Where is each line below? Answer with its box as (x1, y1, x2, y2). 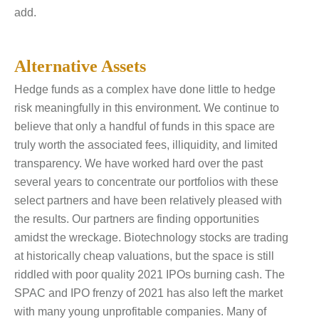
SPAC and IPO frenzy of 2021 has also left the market (14, 286, 283, 299)
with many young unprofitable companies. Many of (14, 305, 266, 318)
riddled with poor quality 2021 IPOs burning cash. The (14, 268, 285, 281)
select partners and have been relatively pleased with (14, 194, 282, 206)
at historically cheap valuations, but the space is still (14, 249, 274, 262)
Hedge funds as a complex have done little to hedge (14, 83, 276, 95)
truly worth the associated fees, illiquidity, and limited (14, 138, 278, 151)
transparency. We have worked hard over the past (14, 157, 263, 169)
